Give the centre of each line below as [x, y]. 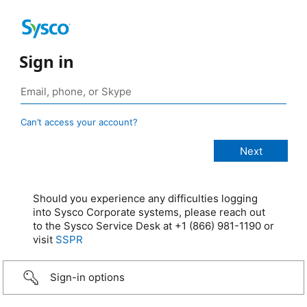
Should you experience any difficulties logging [145, 199]
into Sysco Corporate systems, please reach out [149, 212]
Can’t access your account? [79, 122]
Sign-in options [87, 278]
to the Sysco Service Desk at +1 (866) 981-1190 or [153, 226]
